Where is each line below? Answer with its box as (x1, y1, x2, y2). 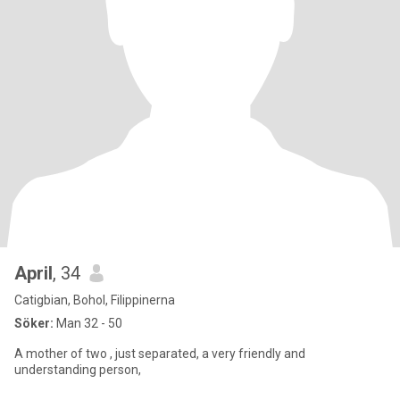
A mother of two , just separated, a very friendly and (14, 346, 305, 361)
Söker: (14, 316, 54, 330)
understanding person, (14, 362, 141, 377)
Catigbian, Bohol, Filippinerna (14, 293, 175, 307)
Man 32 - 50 (54, 316, 122, 330)
